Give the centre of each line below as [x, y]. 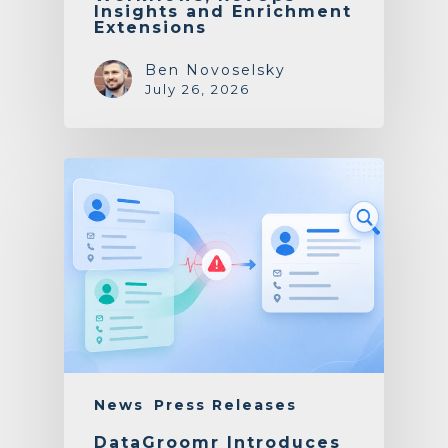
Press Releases [225, 404]
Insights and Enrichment [223, 12]
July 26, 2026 [197, 89]
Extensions [150, 28]
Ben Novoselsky [215, 70]
